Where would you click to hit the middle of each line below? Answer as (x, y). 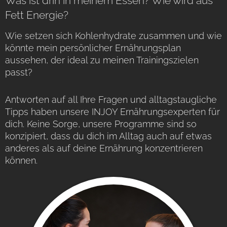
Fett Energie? (37, 15)
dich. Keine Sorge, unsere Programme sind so (101, 124)
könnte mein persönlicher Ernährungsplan (93, 48)
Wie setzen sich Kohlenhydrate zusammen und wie (113, 35)
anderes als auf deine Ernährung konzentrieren (104, 148)
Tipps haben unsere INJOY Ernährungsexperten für (112, 111)
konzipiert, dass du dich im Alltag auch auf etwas (108, 136)
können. (21, 160)
